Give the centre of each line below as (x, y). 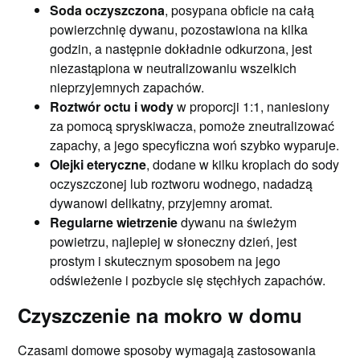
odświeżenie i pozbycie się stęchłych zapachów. (188, 280)
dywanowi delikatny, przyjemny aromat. (162, 203)
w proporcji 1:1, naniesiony (252, 106)
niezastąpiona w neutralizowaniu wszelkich (174, 68)
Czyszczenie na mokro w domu (160, 315)
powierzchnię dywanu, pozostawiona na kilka (179, 29)
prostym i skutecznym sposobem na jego (166, 261)
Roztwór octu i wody (112, 106)
